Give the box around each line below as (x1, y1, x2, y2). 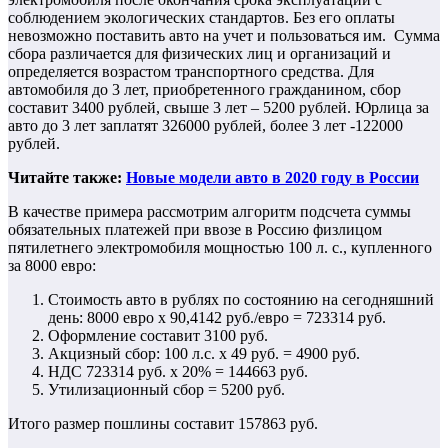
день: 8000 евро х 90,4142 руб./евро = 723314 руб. (48, 308, 386, 326)
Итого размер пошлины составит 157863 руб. (8, 414, 318, 432)
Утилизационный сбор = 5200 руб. (48, 380, 285, 398)
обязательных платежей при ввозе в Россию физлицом (8, 220, 382, 238)
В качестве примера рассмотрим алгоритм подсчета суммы (8, 202, 411, 220)
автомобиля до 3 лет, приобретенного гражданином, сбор (8, 80, 401, 98)
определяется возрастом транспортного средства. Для (8, 62, 374, 80)
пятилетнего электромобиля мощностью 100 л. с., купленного (8, 238, 432, 256)
